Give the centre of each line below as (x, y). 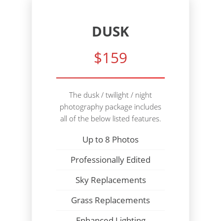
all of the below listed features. (110, 119)
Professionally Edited (110, 160)
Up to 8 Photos (110, 140)
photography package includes (110, 107)
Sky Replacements (110, 180)
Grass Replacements (110, 200)
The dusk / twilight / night (110, 95)
